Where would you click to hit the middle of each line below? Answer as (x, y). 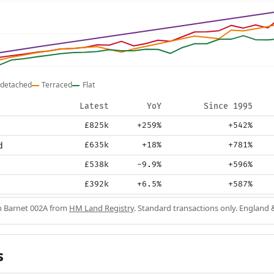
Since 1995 (228, 107)
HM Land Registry (102, 208)
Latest (94, 107)
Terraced (57, 85)
